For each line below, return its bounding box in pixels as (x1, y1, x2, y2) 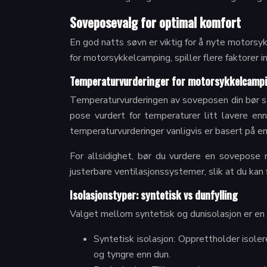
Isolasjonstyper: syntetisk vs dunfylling (70, 187, 238, 203)
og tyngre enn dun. (94, 248, 170, 261)
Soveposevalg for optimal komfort (70, 13, 241, 32)
